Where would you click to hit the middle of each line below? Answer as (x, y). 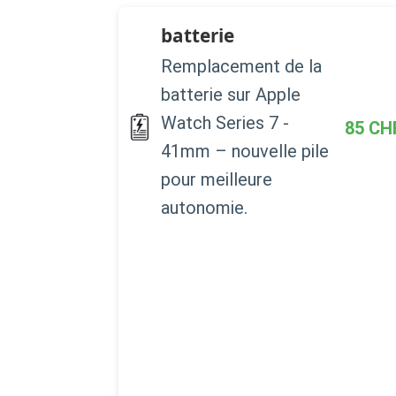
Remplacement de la (241, 66)
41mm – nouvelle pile (245, 151)
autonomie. (204, 207)
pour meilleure (217, 179)
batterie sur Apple (231, 94)
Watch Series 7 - (225, 122)
